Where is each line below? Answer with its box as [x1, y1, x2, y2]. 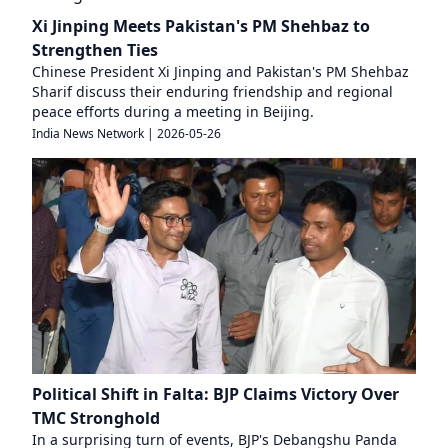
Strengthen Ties [32, 38, 158, 61]
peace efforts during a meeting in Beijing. [32, 101, 314, 121]
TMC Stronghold [32, 406, 160, 429]
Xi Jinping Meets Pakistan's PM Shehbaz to [32, 14, 370, 37]
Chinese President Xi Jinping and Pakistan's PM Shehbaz [32, 61, 409, 81]
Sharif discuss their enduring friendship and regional [32, 81, 393, 101]
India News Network [32, 124, 144, 142]
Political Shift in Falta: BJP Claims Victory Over [32, 382, 399, 405]
